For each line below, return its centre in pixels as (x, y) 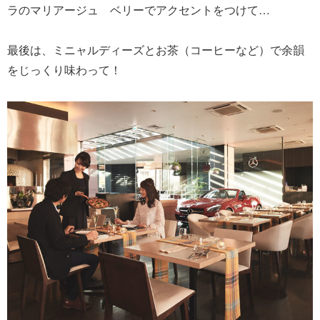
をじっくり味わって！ (64, 70)
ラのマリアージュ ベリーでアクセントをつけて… (139, 10)
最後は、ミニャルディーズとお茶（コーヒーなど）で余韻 (156, 50)
